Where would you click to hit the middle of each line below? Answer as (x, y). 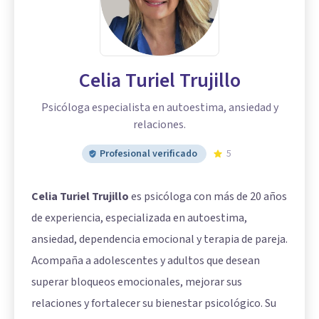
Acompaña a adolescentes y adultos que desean (146, 261)
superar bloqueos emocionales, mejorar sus (137, 282)
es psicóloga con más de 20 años (208, 197)
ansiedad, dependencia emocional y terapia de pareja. (159, 240)
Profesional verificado (148, 154)
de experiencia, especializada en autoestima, (139, 218)
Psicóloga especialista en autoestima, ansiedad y (159, 108)
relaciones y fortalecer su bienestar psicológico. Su (154, 304)
